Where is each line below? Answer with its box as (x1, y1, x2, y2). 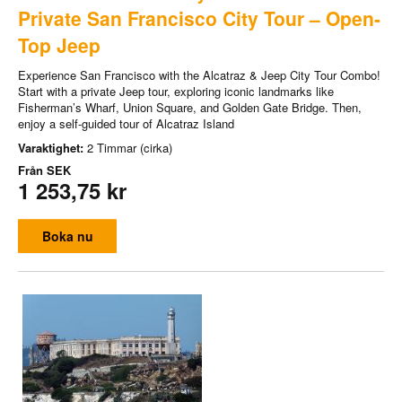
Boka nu (41, 226, 93, 245)
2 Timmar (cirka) (87, 138, 172, 156)
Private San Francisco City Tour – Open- (18, 4, 380, 31)
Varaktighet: (18, 138, 87, 156)
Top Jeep (18, 31, 100, 58)
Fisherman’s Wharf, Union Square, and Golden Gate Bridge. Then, (18, 98, 362, 116)
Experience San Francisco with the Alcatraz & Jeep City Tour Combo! (18, 66, 380, 83)
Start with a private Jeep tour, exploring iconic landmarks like (18, 82, 334, 100)
